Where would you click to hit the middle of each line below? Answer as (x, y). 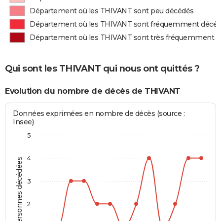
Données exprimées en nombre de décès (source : (99, 114)
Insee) (23, 122)
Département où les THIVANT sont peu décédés (112, 11)
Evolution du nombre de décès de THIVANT (93, 91)
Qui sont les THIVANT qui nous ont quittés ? (102, 68)
